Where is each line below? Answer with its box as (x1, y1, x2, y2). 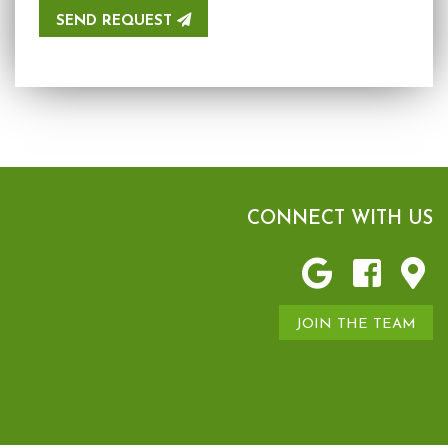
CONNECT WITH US (247, 209, 434, 229)
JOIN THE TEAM (296, 317, 417, 333)
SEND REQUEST (55, 13, 177, 29)
